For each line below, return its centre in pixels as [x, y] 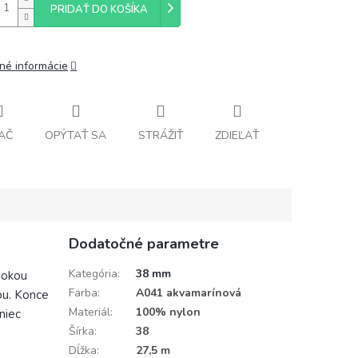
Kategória [93, 273]
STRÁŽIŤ [161, 135]
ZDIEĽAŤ [237, 135]
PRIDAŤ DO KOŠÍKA [99, 10]
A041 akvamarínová [188, 292]
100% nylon [168, 312]
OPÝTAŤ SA [76, 135]
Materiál [89, 312]
